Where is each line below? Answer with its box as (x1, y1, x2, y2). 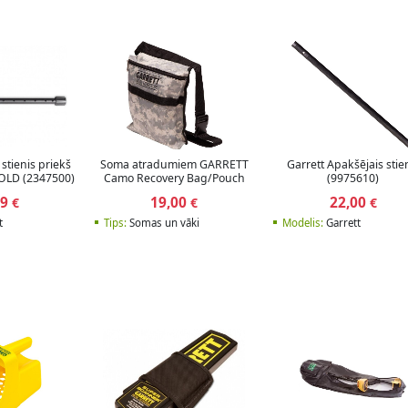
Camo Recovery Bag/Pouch (103, 170, 245, 187)
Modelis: (282, 215, 323, 229)
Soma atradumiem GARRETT (99, 157, 249, 173)
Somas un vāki (126, 215, 199, 229)
